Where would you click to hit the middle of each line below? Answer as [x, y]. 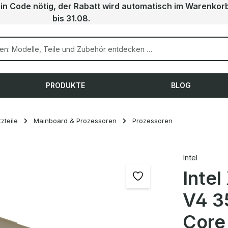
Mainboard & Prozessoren [75, 121]
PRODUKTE [66, 85]
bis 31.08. [71, 18]
